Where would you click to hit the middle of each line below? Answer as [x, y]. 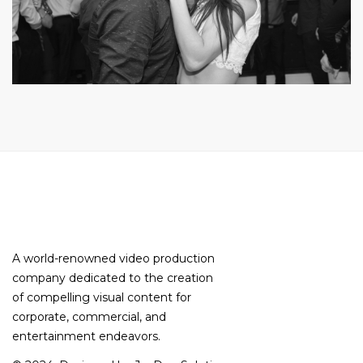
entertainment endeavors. [86, 336]
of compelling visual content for [102, 297]
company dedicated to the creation [113, 278]
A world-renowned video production [113, 258]
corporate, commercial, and [89, 317]
